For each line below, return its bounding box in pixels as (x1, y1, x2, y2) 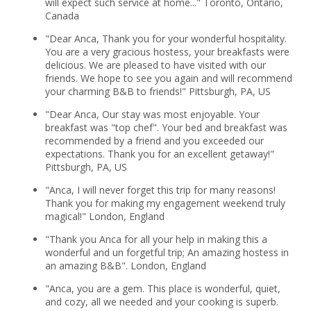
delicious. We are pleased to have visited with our (44, 58, 266, 72)
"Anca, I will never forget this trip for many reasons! (44, 183, 276, 196)
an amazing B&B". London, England (44, 258, 206, 272)
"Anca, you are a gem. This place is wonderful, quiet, (44, 281, 280, 295)
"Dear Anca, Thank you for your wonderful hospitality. (44, 31, 287, 45)
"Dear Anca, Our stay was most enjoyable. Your (44, 107, 260, 121)
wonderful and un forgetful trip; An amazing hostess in (44, 245, 289, 259)
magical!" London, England (44, 209, 165, 223)
